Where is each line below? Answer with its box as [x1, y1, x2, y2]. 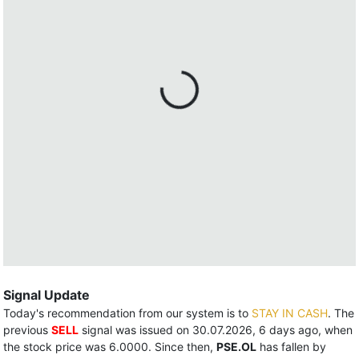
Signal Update [3, 287, 90, 303]
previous [3, 323, 51, 337]
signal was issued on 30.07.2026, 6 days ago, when [79, 323, 353, 337]
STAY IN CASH [252, 306, 328, 320]
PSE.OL [216, 340, 256, 353]
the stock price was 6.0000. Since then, [3, 340, 216, 353]
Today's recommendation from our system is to [3, 306, 252, 320]
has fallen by [256, 340, 326, 353]
